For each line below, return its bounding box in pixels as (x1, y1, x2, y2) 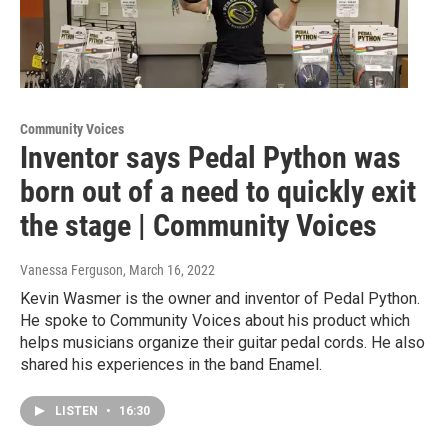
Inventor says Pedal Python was (20, 140, 401, 176)
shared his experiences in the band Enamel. (20, 355, 322, 375)
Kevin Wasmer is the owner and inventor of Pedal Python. (20, 289, 420, 309)
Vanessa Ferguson (20, 262, 123, 279)
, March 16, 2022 (123, 262, 215, 279)
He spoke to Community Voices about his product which (20, 311, 410, 331)
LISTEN (55, 404, 101, 419)
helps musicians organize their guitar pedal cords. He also (20, 333, 425, 353)
